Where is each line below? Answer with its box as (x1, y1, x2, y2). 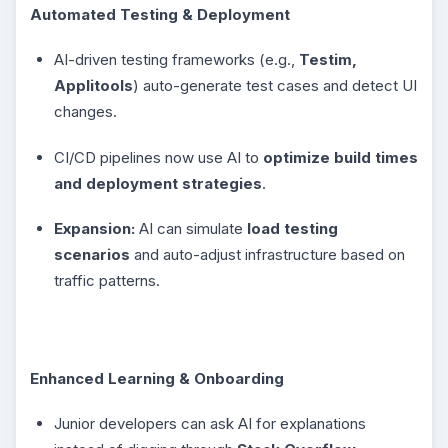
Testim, (299, 50, 357, 69)
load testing (247, 219, 338, 238)
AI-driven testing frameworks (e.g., (54, 50, 299, 69)
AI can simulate (135, 219, 247, 238)
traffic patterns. (54, 271, 160, 290)
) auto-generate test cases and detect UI (133, 76, 417, 95)
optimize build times (263, 147, 418, 167)
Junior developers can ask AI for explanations (54, 414, 366, 433)
